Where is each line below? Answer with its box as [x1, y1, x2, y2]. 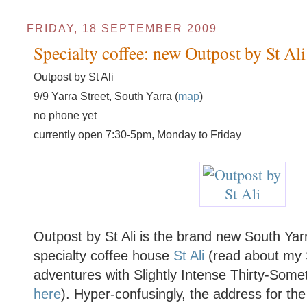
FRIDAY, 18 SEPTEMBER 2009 [26, 22, 218, 34]
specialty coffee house [33, 247, 173, 263]
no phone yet [33, 109, 97, 121]
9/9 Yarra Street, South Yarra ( [33, 90, 178, 102]
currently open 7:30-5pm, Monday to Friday [33, 128, 241, 140]
